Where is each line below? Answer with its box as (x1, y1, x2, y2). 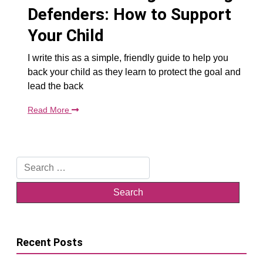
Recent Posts (16, 235, 83, 248)
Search (16, 157, 46, 168)
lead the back (28, 80, 83, 91)
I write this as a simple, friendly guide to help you (28, 52, 228, 63)
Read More (28, 104, 72, 114)
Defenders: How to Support (28, 4, 231, 24)
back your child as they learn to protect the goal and (28, 66, 241, 77)
